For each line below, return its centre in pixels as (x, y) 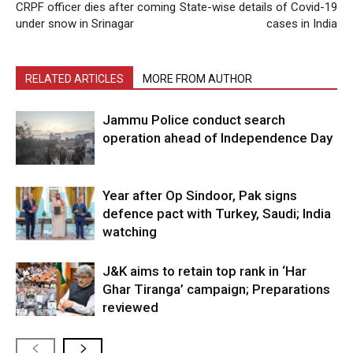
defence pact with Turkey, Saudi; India (217, 213)
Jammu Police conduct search (194, 119)
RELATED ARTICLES (74, 78)
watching (130, 231)
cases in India (302, 23)
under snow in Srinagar (75, 23)
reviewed (130, 307)
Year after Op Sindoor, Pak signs (200, 195)
